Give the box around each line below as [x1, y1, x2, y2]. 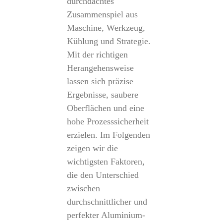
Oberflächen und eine [66, 103, 144, 113]
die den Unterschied [66, 170, 139, 180]
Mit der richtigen [66, 50, 128, 59]
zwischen [66, 183, 100, 193]
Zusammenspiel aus [66, 9, 138, 19]
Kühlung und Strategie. [66, 36, 151, 46]
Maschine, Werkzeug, [66, 23, 145, 33]
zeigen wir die [66, 143, 118, 153]
